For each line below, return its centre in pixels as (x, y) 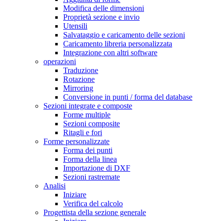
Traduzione (81, 71)
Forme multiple (87, 115)
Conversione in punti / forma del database (128, 97)
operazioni (60, 62)
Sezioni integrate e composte (88, 106)
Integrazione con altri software (110, 53)
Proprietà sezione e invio (101, 17)
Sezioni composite (92, 124)
